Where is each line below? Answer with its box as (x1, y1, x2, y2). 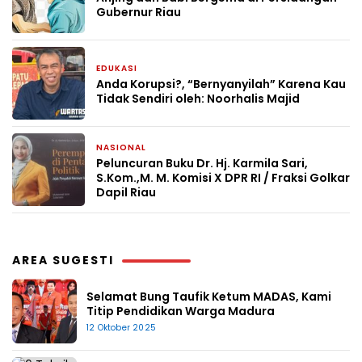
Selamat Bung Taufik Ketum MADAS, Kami (86, 288, 331, 305)
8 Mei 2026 (157, 141, 207, 154)
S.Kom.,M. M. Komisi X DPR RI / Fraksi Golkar (96, 169, 350, 186)
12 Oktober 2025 (86, 321, 156, 334)
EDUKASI (96, 61, 137, 74)
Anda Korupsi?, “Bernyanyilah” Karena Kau (96, 75, 346, 92)
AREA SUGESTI (12, 251, 114, 268)
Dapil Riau (96, 183, 156, 200)
